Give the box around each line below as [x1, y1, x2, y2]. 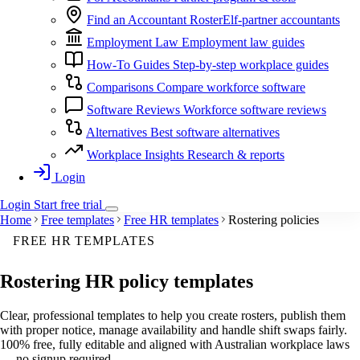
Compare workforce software [157, 80, 305, 95]
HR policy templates [85, 271, 253, 292]
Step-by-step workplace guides [173, 58, 329, 72]
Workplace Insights [87, 148, 184, 162]
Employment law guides [182, 35, 305, 50]
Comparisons [87, 80, 153, 95]
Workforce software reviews [183, 103, 326, 117]
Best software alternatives [150, 125, 280, 140]
